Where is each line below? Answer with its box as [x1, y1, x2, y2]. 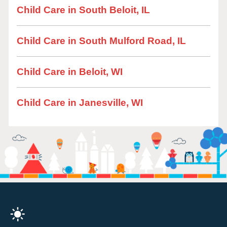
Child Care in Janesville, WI [17, 97, 143, 108]
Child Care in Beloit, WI [17, 66, 123, 77]
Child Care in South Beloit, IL [17, 5, 150, 15]
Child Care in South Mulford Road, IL [17, 35, 186, 46]
